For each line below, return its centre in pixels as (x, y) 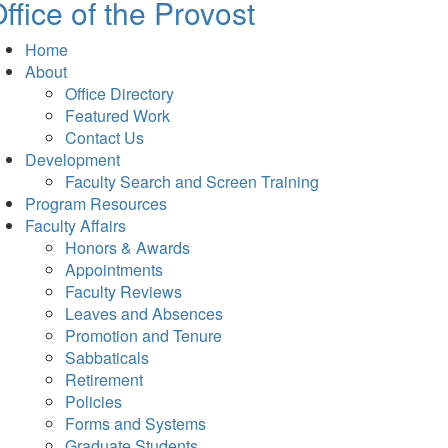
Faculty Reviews (123, 291)
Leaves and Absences (144, 313)
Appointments (114, 269)
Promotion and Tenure (143, 335)
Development (72, 159)
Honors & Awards (127, 247)
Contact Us (104, 137)
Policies (93, 401)
